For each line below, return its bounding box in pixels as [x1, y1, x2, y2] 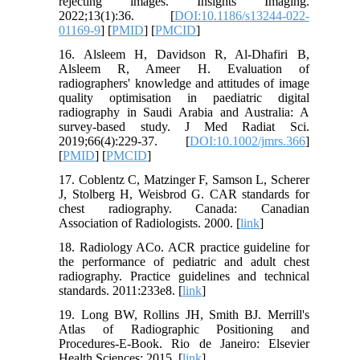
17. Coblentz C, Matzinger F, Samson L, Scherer [59, 173, 309, 187]
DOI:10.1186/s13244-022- [174, 9, 309, 23]
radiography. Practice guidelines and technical [59, 269, 309, 284]
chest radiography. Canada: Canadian [59, 202, 309, 216]
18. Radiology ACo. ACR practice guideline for [59, 240, 309, 255]
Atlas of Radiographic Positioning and [59, 322, 309, 337]
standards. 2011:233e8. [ [59, 284, 183, 298]
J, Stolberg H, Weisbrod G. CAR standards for [59, 187, 309, 202]
